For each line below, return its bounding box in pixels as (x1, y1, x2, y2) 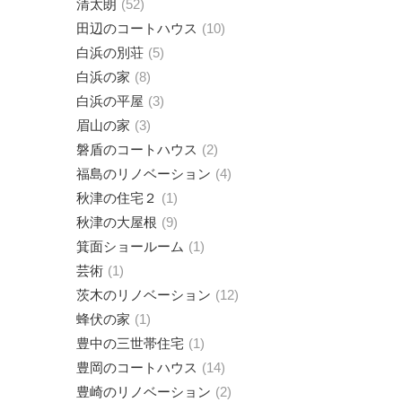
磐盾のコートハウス (76, 141, 197, 157)
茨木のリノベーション (76, 286, 211, 302)
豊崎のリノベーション (76, 383, 211, 399)
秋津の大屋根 (76, 214, 157, 230)
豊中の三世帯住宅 (76, 335, 184, 351)
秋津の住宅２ (76, 189, 157, 205)
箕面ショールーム (76, 238, 184, 254)
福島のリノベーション (76, 165, 211, 181)
